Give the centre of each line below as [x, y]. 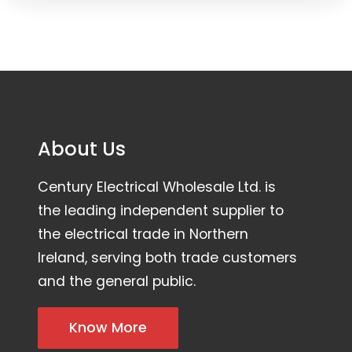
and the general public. [119, 282]
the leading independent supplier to [161, 211]
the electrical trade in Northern [143, 235]
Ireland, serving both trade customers [167, 258]
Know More [108, 328]
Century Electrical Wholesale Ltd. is [157, 187]
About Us [82, 148]
